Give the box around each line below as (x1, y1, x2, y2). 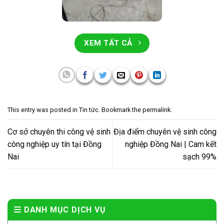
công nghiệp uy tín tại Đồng (7, 139, 101, 149)
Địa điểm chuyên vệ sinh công (113, 126, 216, 136)
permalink (142, 106, 170, 114)
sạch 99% (182, 151, 216, 161)
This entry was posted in (7, 106, 79, 114)
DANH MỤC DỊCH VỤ (23, 205, 106, 215)
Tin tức (79, 106, 98, 114)
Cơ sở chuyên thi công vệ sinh (7, 126, 110, 136)
